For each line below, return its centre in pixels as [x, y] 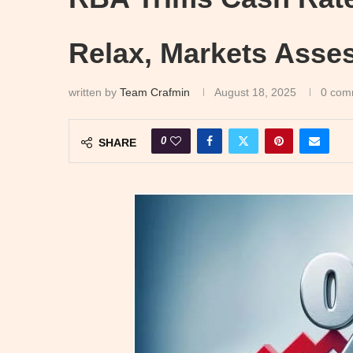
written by [94, 92]
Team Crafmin [155, 92]
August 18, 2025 [255, 92]
